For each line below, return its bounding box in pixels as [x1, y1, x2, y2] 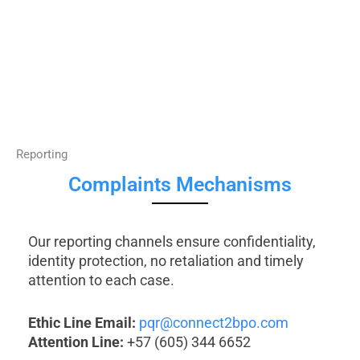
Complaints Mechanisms [68, 172, 292, 196]
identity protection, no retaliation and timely [28, 252, 304, 269]
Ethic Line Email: [28, 313, 136, 331]
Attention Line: [28, 333, 124, 350]
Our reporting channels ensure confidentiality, [28, 232, 316, 250]
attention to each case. [28, 271, 174, 288]
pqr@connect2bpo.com [139, 313, 288, 331]
